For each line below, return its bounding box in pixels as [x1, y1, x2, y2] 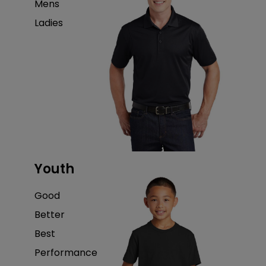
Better [34, 207, 65, 221]
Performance [34, 245, 97, 259]
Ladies [34, 15, 63, 30]
